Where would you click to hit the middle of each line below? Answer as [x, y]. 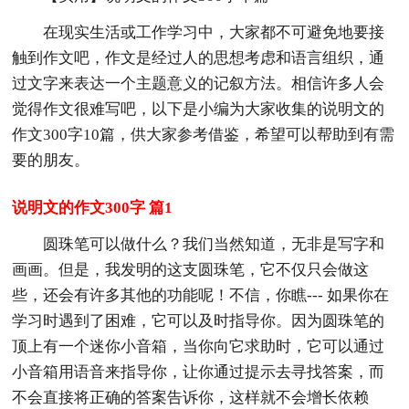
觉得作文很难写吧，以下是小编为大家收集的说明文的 [199, 109]
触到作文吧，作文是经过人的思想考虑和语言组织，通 [199, 58]
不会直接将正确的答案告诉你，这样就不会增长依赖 [191, 397]
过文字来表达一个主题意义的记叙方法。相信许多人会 [199, 83]
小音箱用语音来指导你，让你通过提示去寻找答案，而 [199, 372]
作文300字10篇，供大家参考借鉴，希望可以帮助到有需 [204, 134]
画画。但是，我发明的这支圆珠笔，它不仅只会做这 [191, 269]
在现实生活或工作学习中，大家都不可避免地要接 [214, 32]
